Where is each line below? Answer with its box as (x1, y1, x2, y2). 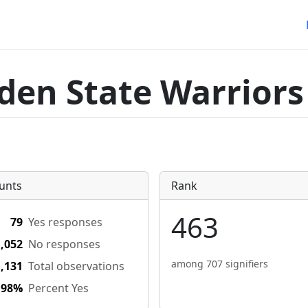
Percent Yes (28, 280, 89, 296)
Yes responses (28, 214, 102, 230)
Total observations (28, 258, 124, 274)
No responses (28, 236, 100, 252)
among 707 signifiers (171, 257, 268, 270)
